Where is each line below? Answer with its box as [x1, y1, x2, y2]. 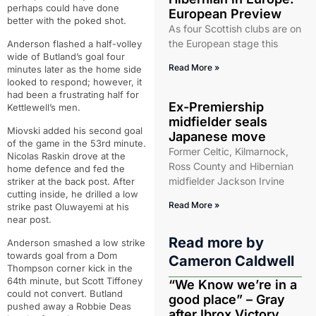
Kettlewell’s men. [7, 102, 80, 113]
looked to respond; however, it [7, 76, 142, 87]
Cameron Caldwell [168, 253, 294, 269]
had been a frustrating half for [7, 89, 139, 100]
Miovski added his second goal [7, 125, 142, 136]
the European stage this [168, 37, 278, 49]
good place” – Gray [168, 292, 285, 307]
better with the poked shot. [7, 15, 126, 26]
